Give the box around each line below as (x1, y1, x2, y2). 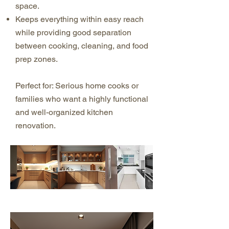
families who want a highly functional (15, 94, 148, 104)
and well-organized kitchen (15, 107, 113, 117)
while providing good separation (15, 28, 131, 37)
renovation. (15, 121, 56, 130)
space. (15, 1, 39, 11)
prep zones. (15, 54, 58, 64)
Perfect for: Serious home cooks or (15, 81, 139, 90)
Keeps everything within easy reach (15, 14, 144, 24)
